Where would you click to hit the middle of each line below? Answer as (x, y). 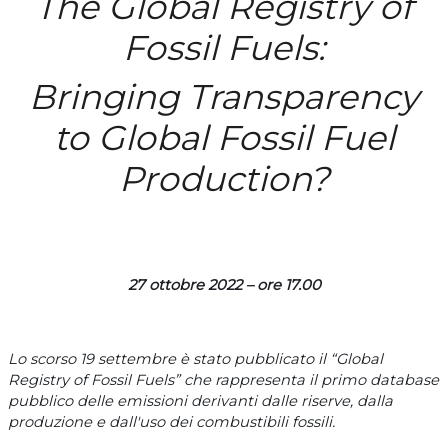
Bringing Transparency (224, 96)
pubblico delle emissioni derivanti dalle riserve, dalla (200, 400)
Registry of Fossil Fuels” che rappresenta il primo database (223, 379)
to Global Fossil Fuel (224, 137)
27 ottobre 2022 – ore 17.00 (224, 284)
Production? (224, 178)
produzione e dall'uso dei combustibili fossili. (171, 421)
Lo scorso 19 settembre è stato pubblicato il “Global (195, 358)
